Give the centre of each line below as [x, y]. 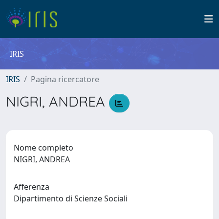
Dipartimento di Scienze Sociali [73, 198]
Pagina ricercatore [65, 79]
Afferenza [32, 186]
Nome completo [44, 147]
